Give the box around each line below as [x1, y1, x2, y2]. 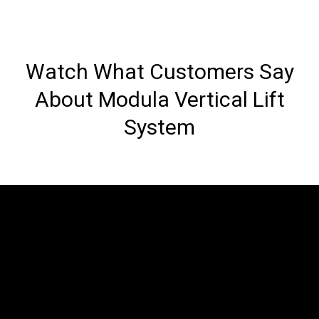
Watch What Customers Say [25, 58, 294, 84]
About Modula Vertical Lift [34, 86, 285, 112]
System [124, 114, 195, 140]
